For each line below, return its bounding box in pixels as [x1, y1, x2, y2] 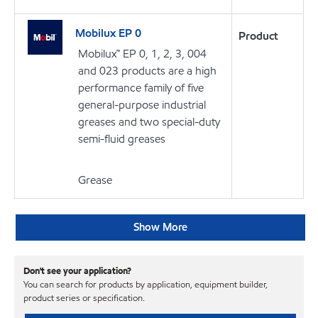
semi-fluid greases [78, 131, 165, 147]
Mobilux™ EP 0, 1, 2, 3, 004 [78, 46, 207, 62]
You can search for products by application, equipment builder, [23, 278, 268, 292]
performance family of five [78, 80, 204, 96]
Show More [133, 219, 187, 234]
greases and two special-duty [78, 114, 220, 130]
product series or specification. [23, 292, 145, 305]
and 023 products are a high [78, 63, 216, 79]
